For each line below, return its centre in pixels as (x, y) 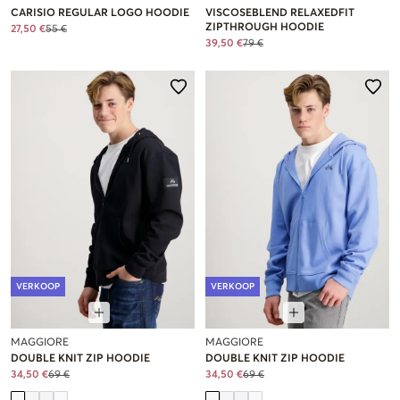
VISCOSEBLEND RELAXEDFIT (280, 14)
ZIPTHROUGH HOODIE (265, 28)
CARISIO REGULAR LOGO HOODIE (100, 14)
